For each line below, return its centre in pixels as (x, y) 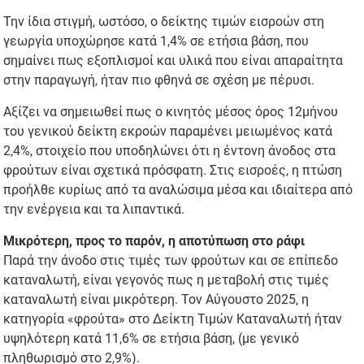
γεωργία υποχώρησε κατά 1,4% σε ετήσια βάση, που (156, 41)
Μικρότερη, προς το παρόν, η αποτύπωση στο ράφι (154, 241)
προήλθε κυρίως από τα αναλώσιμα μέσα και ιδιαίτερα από (178, 190)
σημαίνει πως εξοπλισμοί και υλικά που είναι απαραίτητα (173, 61)
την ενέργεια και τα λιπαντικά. (94, 210)
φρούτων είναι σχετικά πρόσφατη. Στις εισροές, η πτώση (173, 171)
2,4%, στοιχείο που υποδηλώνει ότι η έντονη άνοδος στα (170, 151)
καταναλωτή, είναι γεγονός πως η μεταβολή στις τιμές (167, 280)
